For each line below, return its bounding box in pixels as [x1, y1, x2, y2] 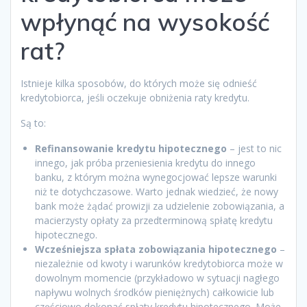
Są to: [21, 116, 46, 130]
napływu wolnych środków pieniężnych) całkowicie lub [35, 285, 274, 299]
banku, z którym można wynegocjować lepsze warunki [35, 170, 277, 184]
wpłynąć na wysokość [21, 6, 269, 37]
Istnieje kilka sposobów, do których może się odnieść [21, 76, 257, 90]
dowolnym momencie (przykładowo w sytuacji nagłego [35, 271, 280, 284]
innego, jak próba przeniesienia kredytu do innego [35, 156, 256, 169]
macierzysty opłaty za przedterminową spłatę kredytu [35, 213, 273, 227]
